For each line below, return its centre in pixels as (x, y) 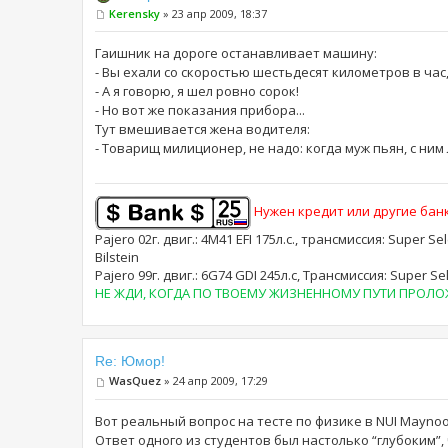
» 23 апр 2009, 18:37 (213, 13)
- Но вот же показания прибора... (200, 110)
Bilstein (117, 257)
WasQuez (135, 381)
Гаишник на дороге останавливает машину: (236, 53)
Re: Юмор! (130, 361)
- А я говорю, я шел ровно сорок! (197, 91)
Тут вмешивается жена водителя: (202, 129)
